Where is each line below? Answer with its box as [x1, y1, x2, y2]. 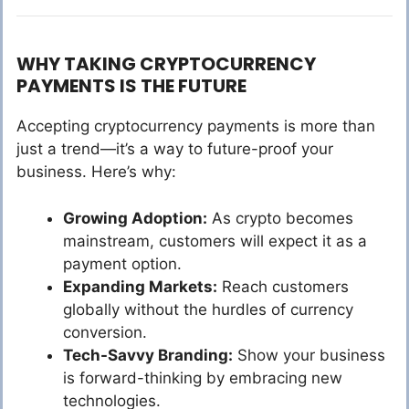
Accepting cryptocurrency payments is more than [16, 117, 375, 136]
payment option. [63, 254, 182, 273]
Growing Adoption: [63, 208, 207, 227]
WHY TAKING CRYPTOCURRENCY [16, 51, 316, 78]
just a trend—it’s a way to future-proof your [16, 140, 333, 159]
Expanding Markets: [63, 277, 217, 296]
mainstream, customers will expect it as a [63, 231, 367, 250]
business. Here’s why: [16, 163, 176, 182]
